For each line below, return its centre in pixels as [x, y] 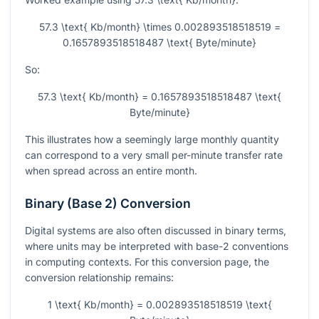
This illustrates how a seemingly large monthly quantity [152, 140]
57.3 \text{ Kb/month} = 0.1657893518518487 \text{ [159, 97]
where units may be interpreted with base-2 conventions [157, 246]
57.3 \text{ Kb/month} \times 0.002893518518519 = [159, 27]
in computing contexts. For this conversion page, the [147, 262]
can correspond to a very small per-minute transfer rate [154, 155]
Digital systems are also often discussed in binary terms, [156, 231]
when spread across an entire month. [111, 171]
